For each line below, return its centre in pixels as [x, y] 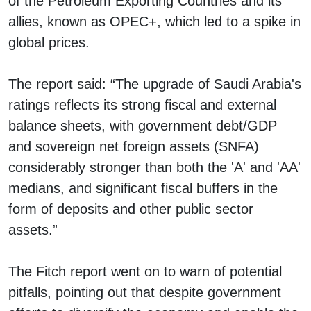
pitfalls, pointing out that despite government [145, 292]
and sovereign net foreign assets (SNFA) [134, 146]
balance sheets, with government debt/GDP [143, 125]
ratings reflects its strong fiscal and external [142, 104]
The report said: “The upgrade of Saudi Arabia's [155, 84]
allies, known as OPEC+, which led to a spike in [154, 21]
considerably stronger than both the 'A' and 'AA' [154, 167]
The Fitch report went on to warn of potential [145, 271]
